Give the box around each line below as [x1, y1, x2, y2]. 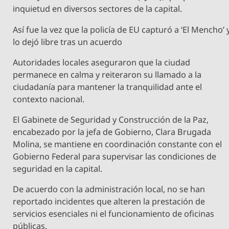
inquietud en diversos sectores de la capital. [13, 3, 182, 15]
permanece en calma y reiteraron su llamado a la [13, 68, 202, 80]
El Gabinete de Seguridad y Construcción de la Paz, [13, 114, 209, 126]
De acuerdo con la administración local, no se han [13, 184, 205, 195]
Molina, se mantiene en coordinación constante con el [13, 139, 222, 150]
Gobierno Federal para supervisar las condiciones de [13, 151, 217, 163]
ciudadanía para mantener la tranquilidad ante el [13, 81, 202, 93]
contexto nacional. [13, 93, 85, 105]
